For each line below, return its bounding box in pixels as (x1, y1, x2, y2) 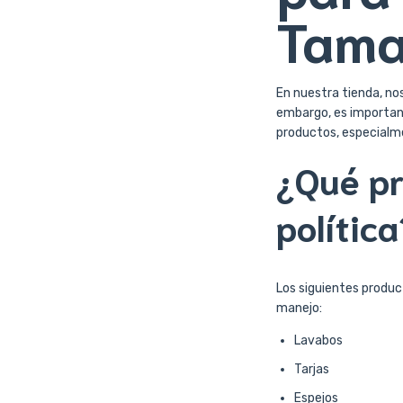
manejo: (276, 300, 322, 317)
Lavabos (294, 333, 343, 349)
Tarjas (294, 362, 329, 378)
